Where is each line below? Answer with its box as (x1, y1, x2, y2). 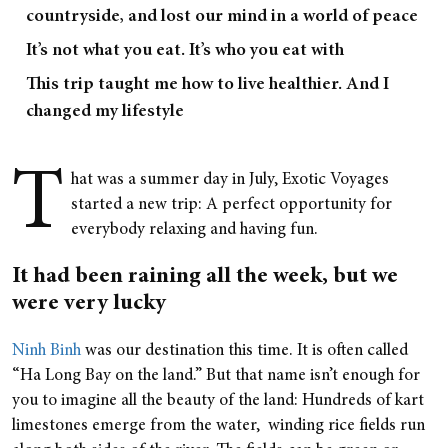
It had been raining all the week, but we (12, 266, 398, 288)
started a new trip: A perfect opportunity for (71, 197, 392, 214)
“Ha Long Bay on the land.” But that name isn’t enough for (12, 368, 420, 385)
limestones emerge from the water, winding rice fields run (12, 418, 425, 435)
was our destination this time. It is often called (81, 343, 408, 360)
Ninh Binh (12, 343, 81, 360)
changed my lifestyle (26, 103, 184, 121)
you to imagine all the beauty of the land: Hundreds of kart (12, 393, 424, 410)
